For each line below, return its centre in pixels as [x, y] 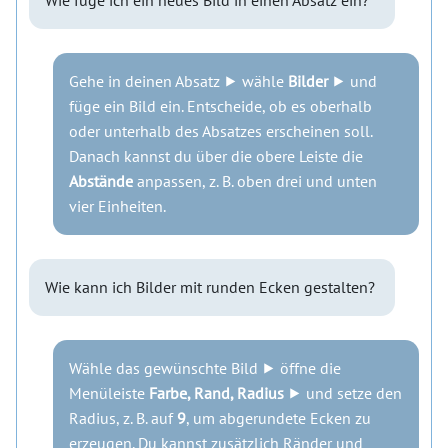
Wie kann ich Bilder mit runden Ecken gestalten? [210, 287]
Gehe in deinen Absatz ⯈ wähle [178, 81]
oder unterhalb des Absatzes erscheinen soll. [220, 131]
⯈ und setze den [343, 393]
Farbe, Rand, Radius [216, 393]
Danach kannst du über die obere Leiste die [216, 156]
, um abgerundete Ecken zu [278, 418]
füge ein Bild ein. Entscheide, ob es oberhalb [220, 106]
